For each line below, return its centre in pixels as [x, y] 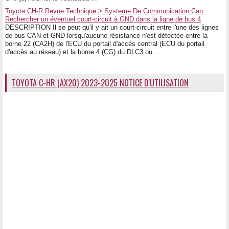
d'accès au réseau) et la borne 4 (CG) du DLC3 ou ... [83, 52]
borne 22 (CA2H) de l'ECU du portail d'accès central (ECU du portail [105, 43]
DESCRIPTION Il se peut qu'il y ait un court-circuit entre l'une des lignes [112, 27]
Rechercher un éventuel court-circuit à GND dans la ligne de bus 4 [103, 19]
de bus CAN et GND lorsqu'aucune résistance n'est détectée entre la [106, 35]
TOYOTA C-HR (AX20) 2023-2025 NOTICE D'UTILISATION [100, 83]
